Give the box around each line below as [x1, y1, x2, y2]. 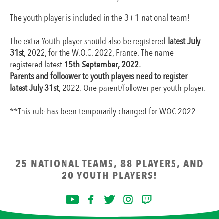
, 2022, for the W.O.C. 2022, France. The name [24, 46, 174, 60]
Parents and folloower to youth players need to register [10, 70, 187, 83]
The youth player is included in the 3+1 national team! [10, 11, 190, 24]
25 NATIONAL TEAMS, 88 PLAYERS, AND [15, 156, 204, 171]
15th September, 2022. [64, 58, 141, 71]
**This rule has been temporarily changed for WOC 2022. [10, 105, 197, 118]
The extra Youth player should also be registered [10, 35, 168, 48]
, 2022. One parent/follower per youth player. [59, 82, 207, 95]
